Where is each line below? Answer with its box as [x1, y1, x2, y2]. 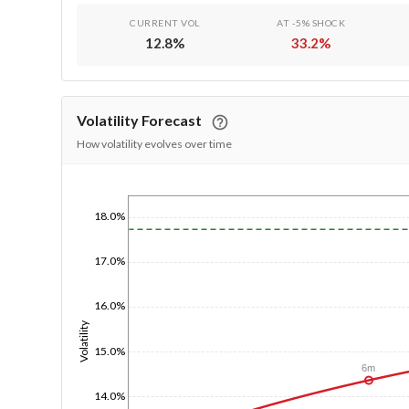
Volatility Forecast [77, 111, 203, 129]
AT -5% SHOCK [277, 17, 346, 28]
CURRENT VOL [130, 17, 200, 28]
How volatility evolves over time [77, 137, 233, 151]
